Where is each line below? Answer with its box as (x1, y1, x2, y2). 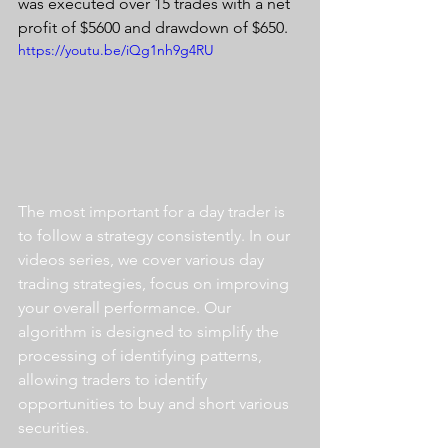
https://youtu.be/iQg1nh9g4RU (18, 41, 214, 59)
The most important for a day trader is (18, 201, 289, 221)
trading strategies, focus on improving (18, 273, 293, 293)
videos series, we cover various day (18, 249, 268, 269)
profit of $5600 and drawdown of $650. (18, 18, 288, 37)
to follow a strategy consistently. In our (18, 225, 294, 245)
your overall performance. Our (18, 297, 235, 317)
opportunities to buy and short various (18, 393, 293, 413)
